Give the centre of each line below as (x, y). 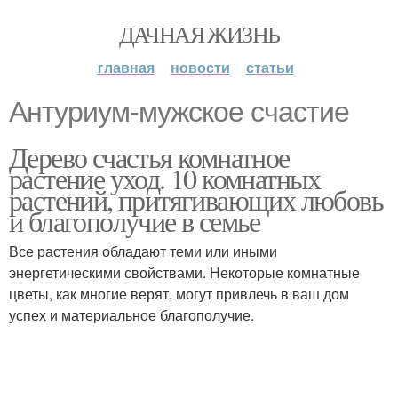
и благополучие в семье (135, 221)
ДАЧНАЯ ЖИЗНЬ (199, 34)
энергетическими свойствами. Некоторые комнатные (184, 272)
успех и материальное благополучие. (131, 315)
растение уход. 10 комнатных (165, 178)
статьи (270, 67)
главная (126, 67)
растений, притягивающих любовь (196, 199)
